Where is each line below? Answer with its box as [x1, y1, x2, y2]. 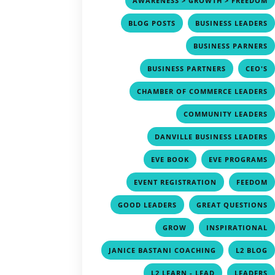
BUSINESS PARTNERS [147, 63, 227, 73]
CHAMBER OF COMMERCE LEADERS [137, 86, 268, 96]
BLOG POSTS [128, 18, 176, 28]
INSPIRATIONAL [206, 222, 268, 232]
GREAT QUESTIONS [196, 199, 268, 209]
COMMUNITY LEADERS [184, 109, 268, 118]
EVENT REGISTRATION [134, 177, 217, 187]
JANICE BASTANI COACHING [109, 245, 217, 255]
